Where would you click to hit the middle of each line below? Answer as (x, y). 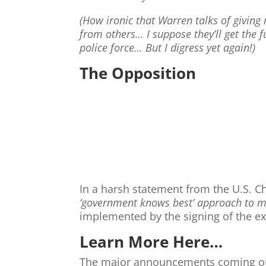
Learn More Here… (151, 242)
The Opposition (138, 73)
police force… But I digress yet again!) (168, 47)
